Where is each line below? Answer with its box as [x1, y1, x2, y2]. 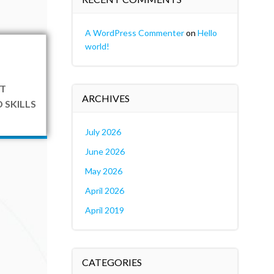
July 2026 [84, 127, 121, 137]
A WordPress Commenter [84, 28, 184, 38]
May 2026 [84, 166, 122, 176]
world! [84, 41, 109, 51]
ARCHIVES [81, 92, 130, 104]
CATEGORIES [81, 256, 142, 268]
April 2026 [84, 185, 124, 196]
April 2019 [84, 205, 124, 215]
